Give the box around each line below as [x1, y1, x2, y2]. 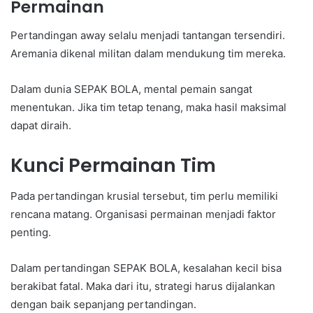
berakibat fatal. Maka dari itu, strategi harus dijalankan [10, 279, 275, 293]
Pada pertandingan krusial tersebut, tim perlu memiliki [10, 189, 278, 203]
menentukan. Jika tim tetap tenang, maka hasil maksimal [10, 100, 286, 114]
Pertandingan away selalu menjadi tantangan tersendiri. [10, 28, 285, 42]
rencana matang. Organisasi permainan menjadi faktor [10, 208, 276, 221]
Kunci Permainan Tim [10, 152, 216, 178]
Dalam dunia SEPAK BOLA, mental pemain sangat [10, 82, 252, 96]
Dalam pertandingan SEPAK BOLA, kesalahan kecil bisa [10, 261, 282, 275]
